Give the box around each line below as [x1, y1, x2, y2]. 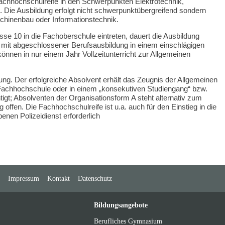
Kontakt [47, 174, 70, 183]
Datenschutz [77, 174, 112, 183]
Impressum [8, 174, 39, 183]
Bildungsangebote [94, 201, 148, 209]
